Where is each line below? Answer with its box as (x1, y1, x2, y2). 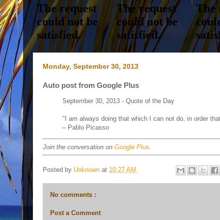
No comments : (50, 191, 96, 198)
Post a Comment (50, 209, 101, 217)
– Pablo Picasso (62, 124, 109, 131)
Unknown (74, 165, 102, 173)
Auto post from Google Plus (43, 81, 139, 89)
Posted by (43, 165, 74, 173)
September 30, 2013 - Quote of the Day (62, 97, 174, 105)
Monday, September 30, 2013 (43, 62, 138, 70)
